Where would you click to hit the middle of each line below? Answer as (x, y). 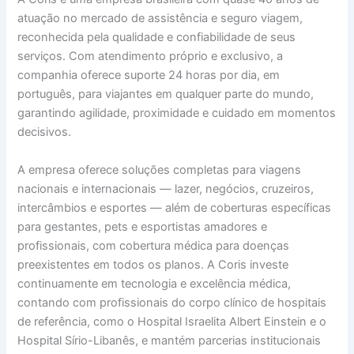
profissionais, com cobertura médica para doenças (154, 245)
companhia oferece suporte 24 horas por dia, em (149, 75)
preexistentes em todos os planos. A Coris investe (153, 264)
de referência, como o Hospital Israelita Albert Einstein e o (172, 321)
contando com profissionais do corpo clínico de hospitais (172, 302)
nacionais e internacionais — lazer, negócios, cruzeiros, (166, 188)
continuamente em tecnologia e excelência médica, (154, 283)
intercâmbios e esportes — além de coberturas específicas (175, 207)
